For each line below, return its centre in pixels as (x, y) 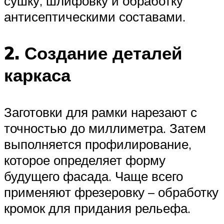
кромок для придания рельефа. (97, 208)
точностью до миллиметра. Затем (105, 128)
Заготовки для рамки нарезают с (100, 112)
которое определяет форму (85, 160)
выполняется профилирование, (98, 144)
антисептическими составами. (95, 17)
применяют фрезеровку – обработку (111, 192)
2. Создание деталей (93, 53)
